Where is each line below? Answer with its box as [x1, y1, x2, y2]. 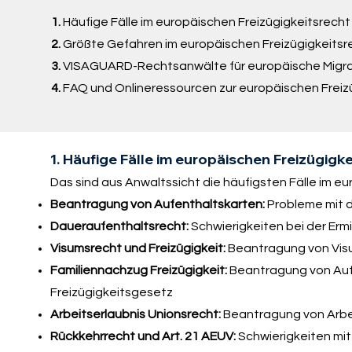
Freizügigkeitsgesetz [49, 286, 173, 299]
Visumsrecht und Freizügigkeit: [49, 242, 225, 255]
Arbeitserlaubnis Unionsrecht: [49, 308, 221, 321]
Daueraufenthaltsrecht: [49, 220, 191, 233]
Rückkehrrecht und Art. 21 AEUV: [49, 330, 238, 343]
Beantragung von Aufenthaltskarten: [49, 198, 267, 211]
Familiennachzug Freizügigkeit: [49, 264, 227, 277]
